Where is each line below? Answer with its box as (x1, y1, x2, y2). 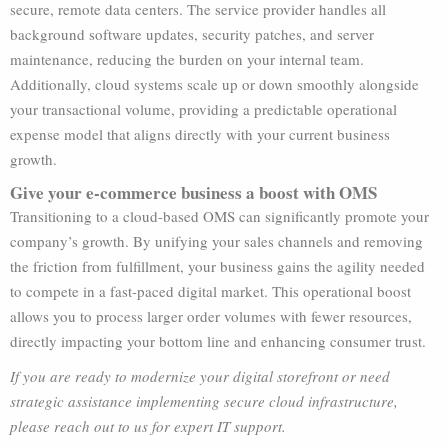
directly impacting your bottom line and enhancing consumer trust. (10, 331, 426, 351)
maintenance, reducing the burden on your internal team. (10, 49, 364, 69)
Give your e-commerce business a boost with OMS (10, 180, 377, 205)
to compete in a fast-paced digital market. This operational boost (10, 281, 411, 301)
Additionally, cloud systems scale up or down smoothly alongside (10, 74, 419, 94)
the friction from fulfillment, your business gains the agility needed (10, 256, 425, 276)
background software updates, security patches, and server (10, 24, 374, 44)
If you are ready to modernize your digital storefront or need (10, 366, 390, 386)
